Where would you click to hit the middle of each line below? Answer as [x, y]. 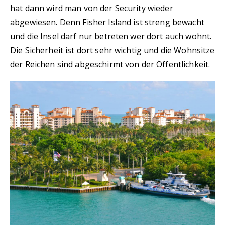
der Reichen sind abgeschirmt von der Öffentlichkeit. [110, 64]
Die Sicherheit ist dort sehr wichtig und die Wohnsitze [113, 50]
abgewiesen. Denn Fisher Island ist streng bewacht [107, 22]
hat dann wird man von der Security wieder [92, 8]
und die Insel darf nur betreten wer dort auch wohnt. [111, 36]
